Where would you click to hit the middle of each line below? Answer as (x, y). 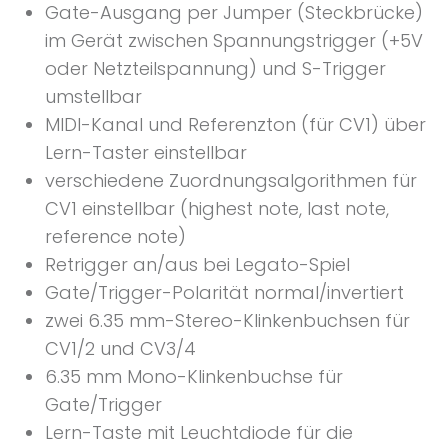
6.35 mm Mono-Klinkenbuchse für (194, 376)
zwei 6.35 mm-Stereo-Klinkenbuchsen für (227, 320)
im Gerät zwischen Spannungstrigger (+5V (234, 40)
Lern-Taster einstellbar (146, 152)
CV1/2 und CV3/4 (123, 348)
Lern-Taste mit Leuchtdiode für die (199, 432)
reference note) (115, 236)
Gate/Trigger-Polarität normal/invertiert (224, 292)
